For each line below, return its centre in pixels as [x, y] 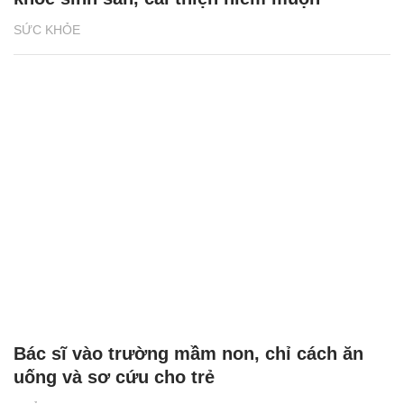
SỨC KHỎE [47, 29]
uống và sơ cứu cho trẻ [114, 377]
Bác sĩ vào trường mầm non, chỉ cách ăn [188, 354]
